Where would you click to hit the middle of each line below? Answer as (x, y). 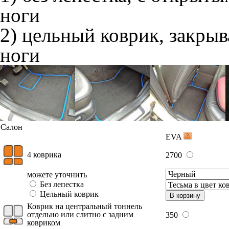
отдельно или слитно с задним (80, 214)
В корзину (185, 196)
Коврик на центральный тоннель (85, 206)
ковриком (44, 223)
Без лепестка (61, 184)
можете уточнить (57, 175)
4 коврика (44, 155)
